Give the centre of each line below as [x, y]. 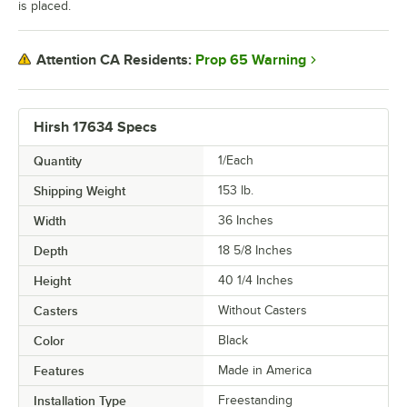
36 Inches [246, 220]
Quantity [58, 160]
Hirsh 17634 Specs [95, 127]
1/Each [236, 160]
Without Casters [263, 310]
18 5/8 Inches [255, 250]
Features [59, 370]
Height [52, 280]
